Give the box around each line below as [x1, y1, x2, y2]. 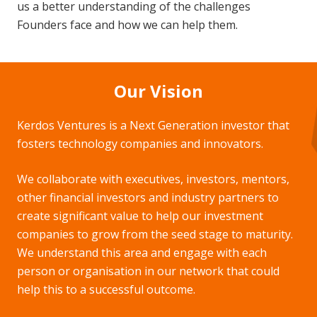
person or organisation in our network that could [17, 263, 279, 279]
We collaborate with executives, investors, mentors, [17, 171, 289, 188]
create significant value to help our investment [17, 208, 263, 224]
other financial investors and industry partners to [17, 190, 279, 206]
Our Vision [114, 79, 203, 103]
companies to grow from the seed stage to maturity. [17, 226, 293, 243]
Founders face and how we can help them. [17, 17, 238, 33]
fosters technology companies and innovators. [17, 136, 263, 152]
